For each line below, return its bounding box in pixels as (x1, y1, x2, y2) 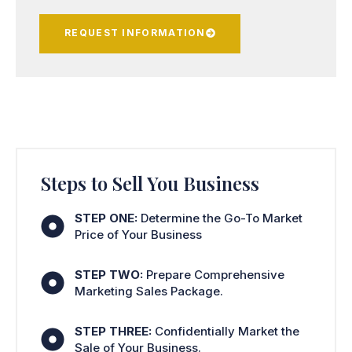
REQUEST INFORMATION (64, 27, 206, 38)
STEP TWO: (74, 267, 143, 282)
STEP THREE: (74, 324, 152, 339)
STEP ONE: (74, 211, 137, 225)
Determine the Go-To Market (137, 211, 302, 225)
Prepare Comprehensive (142, 267, 284, 282)
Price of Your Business (74, 227, 202, 242)
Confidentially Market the (151, 324, 299, 339)
